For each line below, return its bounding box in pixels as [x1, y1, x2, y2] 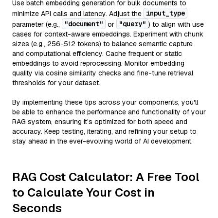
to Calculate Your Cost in [12, 185, 155, 200]
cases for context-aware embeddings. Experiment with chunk [12, 30, 203, 38]
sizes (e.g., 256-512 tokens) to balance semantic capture [12, 39, 193, 48]
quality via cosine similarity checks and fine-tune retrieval [12, 69, 193, 77]
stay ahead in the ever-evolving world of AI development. [12, 137, 193, 145]
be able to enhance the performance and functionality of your [12, 108, 206, 116]
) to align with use [148, 20, 204, 29]
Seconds [12, 200, 62, 216]
